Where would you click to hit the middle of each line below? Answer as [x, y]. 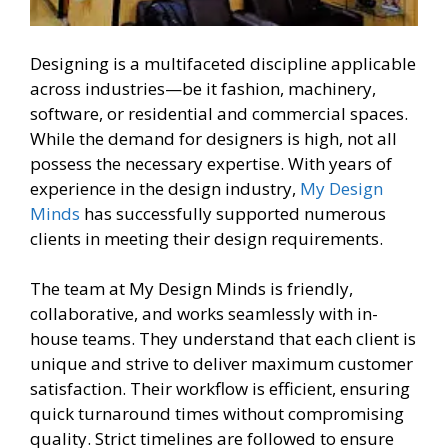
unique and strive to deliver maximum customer [221, 364]
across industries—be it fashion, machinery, [203, 88]
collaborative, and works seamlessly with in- [204, 314]
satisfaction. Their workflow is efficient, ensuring [220, 389]
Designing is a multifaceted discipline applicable [223, 63]
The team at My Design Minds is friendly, [191, 289]
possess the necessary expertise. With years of [211, 163]
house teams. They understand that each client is [223, 339]
